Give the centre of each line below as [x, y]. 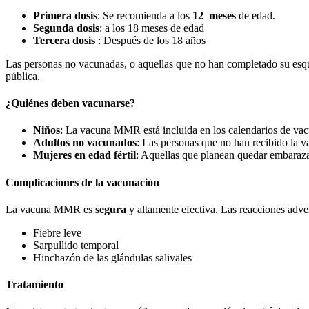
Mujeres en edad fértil [84, 155]
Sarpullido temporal [76, 245]
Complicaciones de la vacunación [82, 182]
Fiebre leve [57, 232]
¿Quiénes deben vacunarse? [70, 103]
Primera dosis [65, 15]
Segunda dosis [66, 28]
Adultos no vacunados [85, 143]
